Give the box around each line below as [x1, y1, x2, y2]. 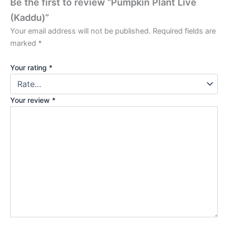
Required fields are [153, 26, 216, 36]
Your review [10, 95, 52, 104]
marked [10, 39, 38, 48]
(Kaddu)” [10, 12, 49, 23]
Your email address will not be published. [10, 26, 151, 36]
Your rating [10, 63, 49, 72]
